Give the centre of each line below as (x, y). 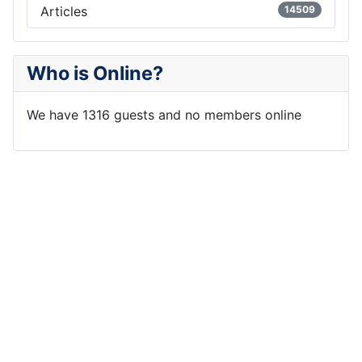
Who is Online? (95, 73)
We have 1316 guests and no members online (164, 114)
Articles (64, 11)
